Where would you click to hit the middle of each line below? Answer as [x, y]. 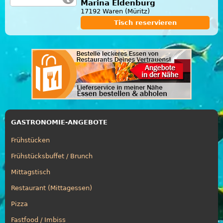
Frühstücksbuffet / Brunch [52, 156]
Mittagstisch [31, 172]
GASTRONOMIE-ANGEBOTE [59, 122]
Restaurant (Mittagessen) [52, 188]
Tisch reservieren [145, 22]
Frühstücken [30, 140]
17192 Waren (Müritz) [115, 11]
